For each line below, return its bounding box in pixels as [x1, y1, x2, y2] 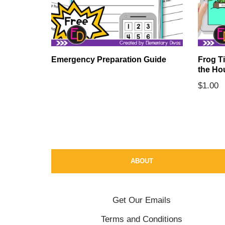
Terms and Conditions [101, 214, 182, 224]
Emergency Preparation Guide [51, 55, 166, 64]
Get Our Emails [113, 195, 171, 205]
